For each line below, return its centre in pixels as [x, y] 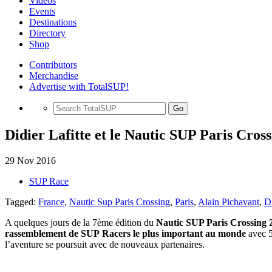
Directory [47, 33]
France [51, 202]
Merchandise [54, 76]
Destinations [53, 22]
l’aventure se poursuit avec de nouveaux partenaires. [105, 244]
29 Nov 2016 [30, 160]
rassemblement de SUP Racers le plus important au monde [125, 233]
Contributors [53, 65]
